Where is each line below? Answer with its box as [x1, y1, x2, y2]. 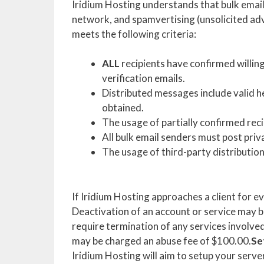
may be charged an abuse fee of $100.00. [72, 234, 251, 247]
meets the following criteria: [72, 27, 196, 40]
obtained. [102, 101, 144, 114]
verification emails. [102, 72, 185, 84]
